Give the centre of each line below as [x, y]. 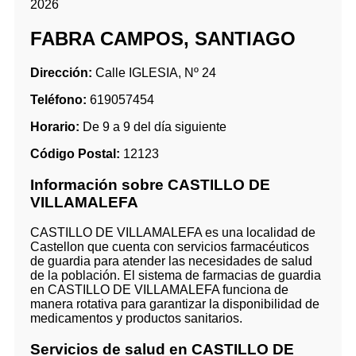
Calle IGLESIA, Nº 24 [154, 73]
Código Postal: [75, 154]
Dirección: [61, 73]
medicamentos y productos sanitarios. [136, 319]
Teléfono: [58, 100]
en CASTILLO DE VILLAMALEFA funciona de [159, 290]
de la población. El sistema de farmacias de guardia [176, 276]
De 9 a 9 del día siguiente [153, 127]
